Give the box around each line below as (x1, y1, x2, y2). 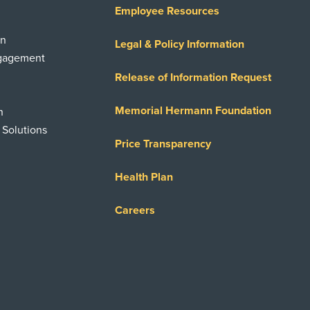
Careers (114, 203, 155, 217)
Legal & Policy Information (114, 37, 244, 51)
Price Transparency (114, 137, 211, 151)
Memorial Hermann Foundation (114, 104, 271, 118)
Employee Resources (114, 4, 219, 18)
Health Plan (114, 170, 173, 184)
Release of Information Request (114, 71, 271, 84)
